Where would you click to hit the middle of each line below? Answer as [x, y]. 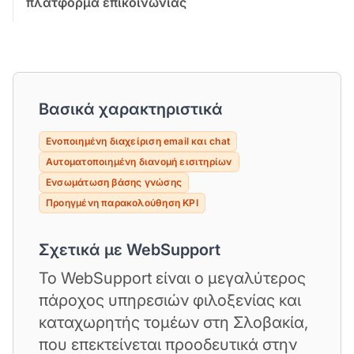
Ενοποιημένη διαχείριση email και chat [138, 141]
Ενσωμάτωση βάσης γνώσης [114, 182]
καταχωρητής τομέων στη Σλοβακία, [173, 322]
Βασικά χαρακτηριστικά [131, 109]
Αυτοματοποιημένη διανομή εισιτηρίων [139, 161]
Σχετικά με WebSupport [130, 249]
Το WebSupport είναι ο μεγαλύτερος [172, 278]
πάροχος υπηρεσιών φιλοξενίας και [170, 300]
